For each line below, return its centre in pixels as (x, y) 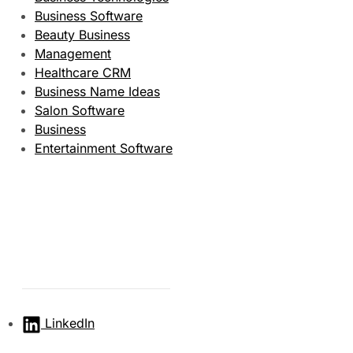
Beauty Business (82, 35)
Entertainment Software (104, 148)
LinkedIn (70, 323)
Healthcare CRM (83, 72)
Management (73, 54)
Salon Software (80, 110)
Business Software (89, 16)
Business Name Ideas (97, 91)
